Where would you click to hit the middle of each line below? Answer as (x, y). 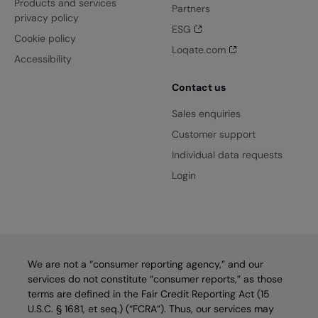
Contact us (198, 87)
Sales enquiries (206, 114)
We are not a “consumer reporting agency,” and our (146, 264)
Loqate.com (198, 50)
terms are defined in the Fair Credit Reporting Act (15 (149, 294)
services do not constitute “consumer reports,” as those (155, 279)
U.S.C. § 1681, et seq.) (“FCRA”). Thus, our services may (151, 309)
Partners (191, 9)
